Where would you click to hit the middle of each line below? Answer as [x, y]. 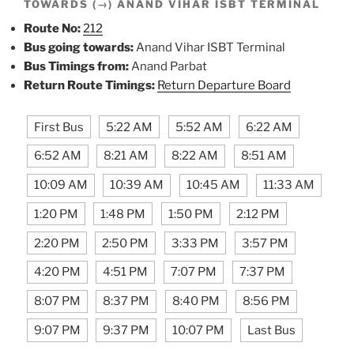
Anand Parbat [168, 66]
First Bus [58, 127]
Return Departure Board [224, 85]
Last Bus [271, 331]
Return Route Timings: [89, 85]
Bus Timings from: [76, 66]
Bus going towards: [79, 47]
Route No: [52, 28]
